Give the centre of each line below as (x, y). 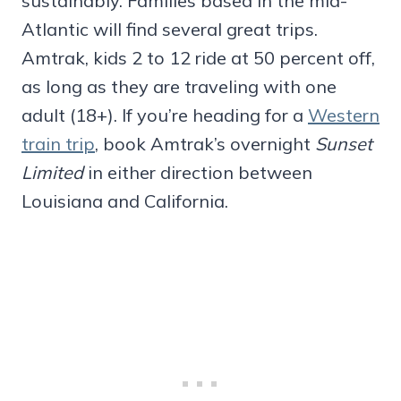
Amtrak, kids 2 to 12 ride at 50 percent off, (198, 57)
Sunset (344, 143)
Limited (52, 172)
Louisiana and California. (125, 200)
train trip (58, 143)
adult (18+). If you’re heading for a (165, 115)
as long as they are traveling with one (179, 86)
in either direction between (198, 172)
